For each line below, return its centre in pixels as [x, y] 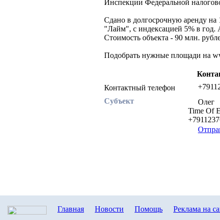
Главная [71, 209]
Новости [109, 209]
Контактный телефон [140, 88]
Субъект [119, 101]
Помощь [149, 209]
